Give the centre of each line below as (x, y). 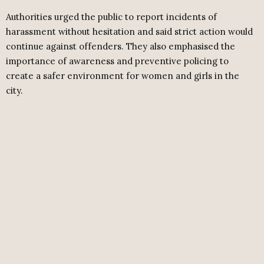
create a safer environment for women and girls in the (123, 76)
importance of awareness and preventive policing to (117, 61)
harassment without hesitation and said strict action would (129, 32)
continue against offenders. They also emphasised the (121, 47)
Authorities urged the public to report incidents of (111, 17)
